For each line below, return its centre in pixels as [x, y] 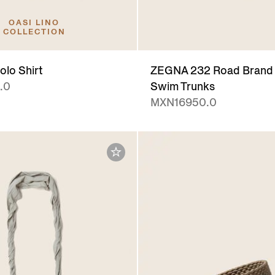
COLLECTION [34, 32]
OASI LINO [34, 23]
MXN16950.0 [184, 103]
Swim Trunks [183, 87]
